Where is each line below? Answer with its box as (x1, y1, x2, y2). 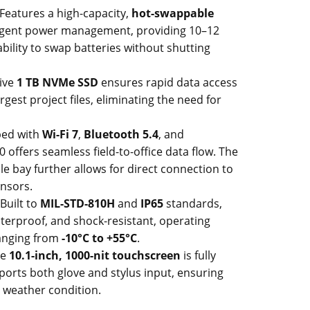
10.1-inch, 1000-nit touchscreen (9, 248, 181, 263)
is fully (181, 248, 216, 263)
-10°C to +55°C (62, 230, 137, 246)
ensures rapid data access (98, 75, 237, 90)
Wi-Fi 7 (42, 127, 78, 142)
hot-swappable (131, 6, 214, 21)
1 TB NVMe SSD (17, 75, 98, 90)
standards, (163, 196, 222, 211)
